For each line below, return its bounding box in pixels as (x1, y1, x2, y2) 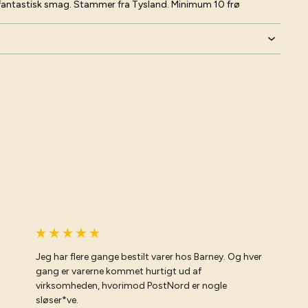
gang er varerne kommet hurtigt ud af (36, 265, 201, 277)
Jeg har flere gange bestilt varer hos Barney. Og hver (36, 251, 262, 263)
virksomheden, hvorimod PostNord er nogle (36, 280, 227, 291)
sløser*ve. (36, 294, 78, 306)
